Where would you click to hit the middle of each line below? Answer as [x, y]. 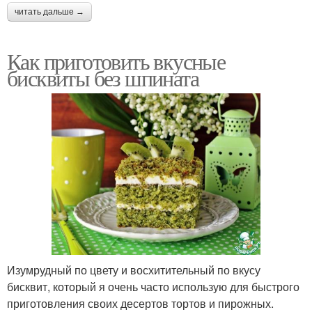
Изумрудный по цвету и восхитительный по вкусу [134, 270]
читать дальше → [49, 11]
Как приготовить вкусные [116, 61]
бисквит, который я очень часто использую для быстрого [153, 286]
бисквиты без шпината [103, 77]
